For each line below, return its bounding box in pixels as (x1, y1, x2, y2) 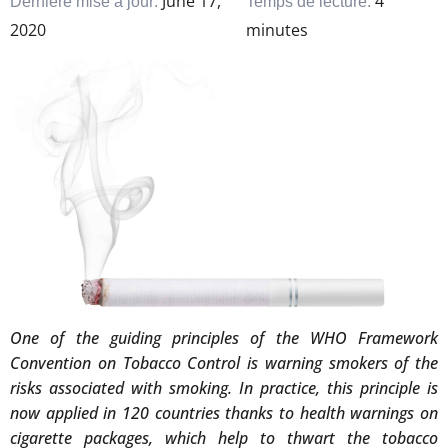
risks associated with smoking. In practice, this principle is (10, 377, 438, 400)
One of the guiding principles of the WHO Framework (10, 327, 438, 350)
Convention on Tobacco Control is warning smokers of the (10, 352, 438, 375)
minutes (246, 19, 309, 42)
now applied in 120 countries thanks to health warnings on (10, 402, 438, 425)
